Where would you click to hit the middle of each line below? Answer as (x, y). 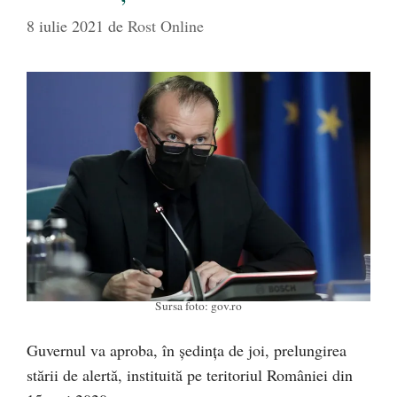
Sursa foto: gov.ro (198, 306)
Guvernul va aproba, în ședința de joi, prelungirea (187, 350)
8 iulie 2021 (65, 26)
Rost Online (166, 26)
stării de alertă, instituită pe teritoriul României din (190, 375)
